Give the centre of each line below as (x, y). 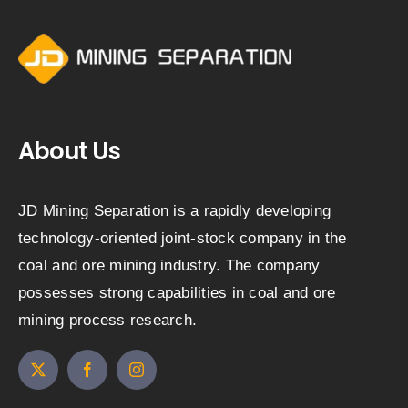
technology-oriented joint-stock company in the (182, 239)
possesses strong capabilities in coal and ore (177, 293)
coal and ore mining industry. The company (169, 266)
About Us (69, 152)
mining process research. (107, 321)
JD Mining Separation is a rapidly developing (174, 211)
